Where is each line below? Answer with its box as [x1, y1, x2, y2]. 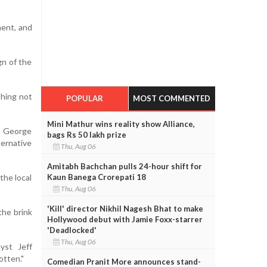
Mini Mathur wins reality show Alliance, [46, 119, 195, 129]
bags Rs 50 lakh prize [46, 129, 126, 139]
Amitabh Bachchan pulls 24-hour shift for [46, 161, 202, 171]
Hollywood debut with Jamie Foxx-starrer [46, 214, 203, 224]
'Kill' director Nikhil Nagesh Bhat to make [46, 203, 203, 213]
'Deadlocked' [46, 225, 97, 235]
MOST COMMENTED [133, 93, 211, 103]
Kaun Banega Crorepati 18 [46, 172, 146, 182]
